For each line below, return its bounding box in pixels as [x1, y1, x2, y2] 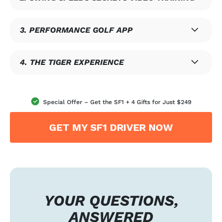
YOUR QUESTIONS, [44, 192, 178, 210]
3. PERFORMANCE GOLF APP [20, 25, 133, 35]
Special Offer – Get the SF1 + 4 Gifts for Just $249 [43, 99, 191, 106]
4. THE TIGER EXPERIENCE [20, 57, 124, 67]
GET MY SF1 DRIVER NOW [49, 121, 173, 134]
